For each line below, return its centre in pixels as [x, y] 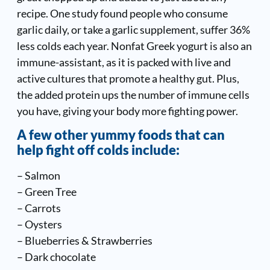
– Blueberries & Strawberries [84, 241]
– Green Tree [46, 192]
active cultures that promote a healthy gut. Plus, [128, 78]
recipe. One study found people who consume [122, 13]
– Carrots [39, 208]
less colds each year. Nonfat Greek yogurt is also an [134, 46]
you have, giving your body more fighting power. [127, 111]
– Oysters [39, 224]
